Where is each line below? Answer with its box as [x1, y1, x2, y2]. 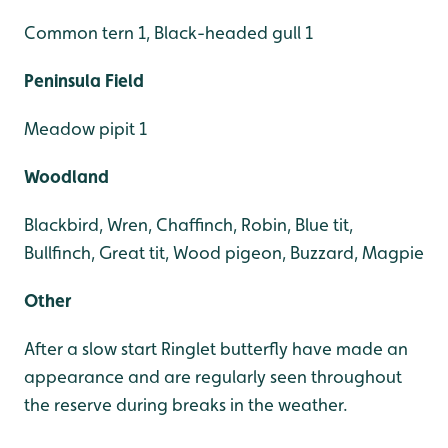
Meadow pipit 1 [24, 117, 147, 139]
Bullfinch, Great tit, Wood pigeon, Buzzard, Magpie [24, 241, 424, 263]
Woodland [24, 165, 109, 187]
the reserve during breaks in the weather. [24, 393, 348, 415]
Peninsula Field [24, 69, 144, 91]
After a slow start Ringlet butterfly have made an [24, 337, 408, 359]
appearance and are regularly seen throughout [24, 365, 402, 387]
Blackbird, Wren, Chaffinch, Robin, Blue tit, [24, 213, 353, 235]
